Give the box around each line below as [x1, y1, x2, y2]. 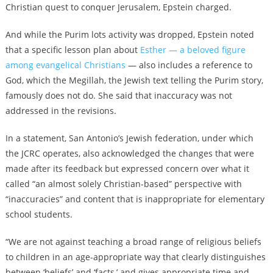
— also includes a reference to [125, 59, 252, 71]
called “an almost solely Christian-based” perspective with [5, 178, 242, 190]
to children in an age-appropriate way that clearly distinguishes [5, 251, 266, 263]
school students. [5, 208, 73, 221]
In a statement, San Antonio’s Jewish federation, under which [5, 132, 253, 144]
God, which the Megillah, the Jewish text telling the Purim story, [5, 74, 263, 87]
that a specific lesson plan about [5, 44, 140, 56]
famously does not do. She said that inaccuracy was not [5, 90, 232, 102]
